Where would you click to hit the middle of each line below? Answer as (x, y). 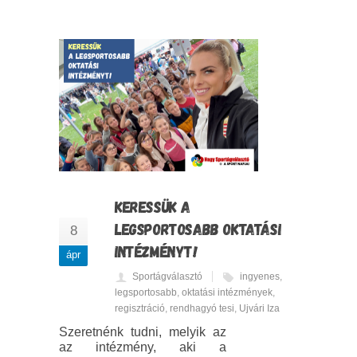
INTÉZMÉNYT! (156, 251)
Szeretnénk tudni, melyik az (143, 332)
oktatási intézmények (227, 293)
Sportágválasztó (167, 277)
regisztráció (140, 309)
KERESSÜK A (153, 207)
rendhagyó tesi (202, 309)
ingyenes (260, 277)
